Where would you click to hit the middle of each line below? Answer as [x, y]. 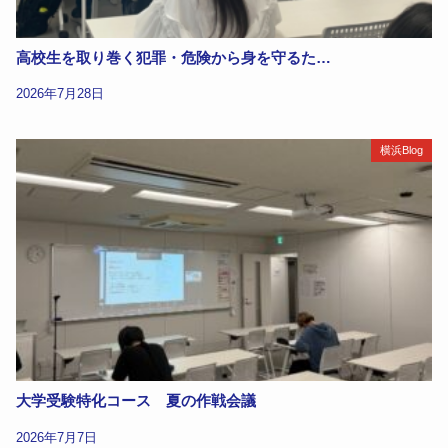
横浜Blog [401, 150]
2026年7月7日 [57, 437]
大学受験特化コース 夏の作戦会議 [136, 401]
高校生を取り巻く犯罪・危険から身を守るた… [174, 57]
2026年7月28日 [60, 94]
